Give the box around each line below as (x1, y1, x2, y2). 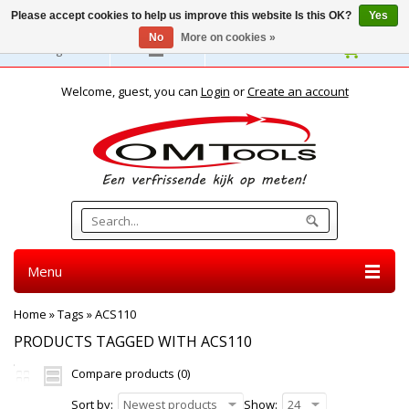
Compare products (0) (71, 365, 190, 382)
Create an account (246, 83, 349, 100)
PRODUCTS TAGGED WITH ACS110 (14, 331, 252, 351)
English (41, 41, 81, 58)
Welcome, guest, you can (60, 83, 201, 100)
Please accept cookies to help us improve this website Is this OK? (11, 9, 354, 22)
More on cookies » (180, 31, 276, 44)
